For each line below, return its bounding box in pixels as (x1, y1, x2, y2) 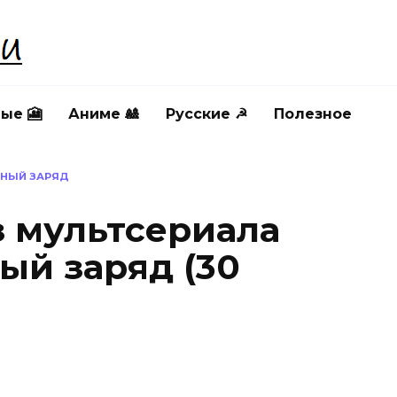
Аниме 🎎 (68, 105, 139, 122)
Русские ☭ (166, 105, 247, 122)
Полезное (274, 105, 352, 122)
